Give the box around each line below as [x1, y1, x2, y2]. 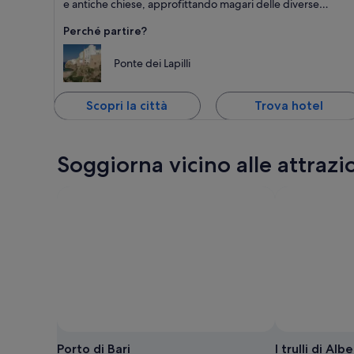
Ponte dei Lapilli [114, 55, 190, 70]
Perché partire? [63, 23, 147, 38]
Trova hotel [254, 97, 324, 113]
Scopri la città [86, 97, 168, 113]
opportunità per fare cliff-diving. [63, 10, 224, 25]
